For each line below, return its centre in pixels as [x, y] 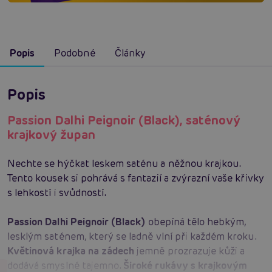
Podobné [75, 53]
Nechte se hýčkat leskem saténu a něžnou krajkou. [124, 164]
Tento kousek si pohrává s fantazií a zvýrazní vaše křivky [136, 178]
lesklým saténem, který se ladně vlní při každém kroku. [132, 237]
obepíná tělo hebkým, [196, 222]
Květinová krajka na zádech [71, 251]
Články [130, 53]
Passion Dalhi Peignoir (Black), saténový [124, 121]
